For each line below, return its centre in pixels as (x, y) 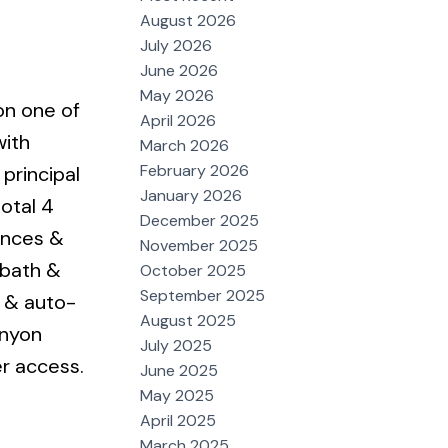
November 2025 (199, 245)
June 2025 (179, 370)
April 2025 (178, 420)
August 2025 (188, 320)
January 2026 (191, 195)
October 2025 (193, 270)
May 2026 (177, 95)
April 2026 (178, 120)
